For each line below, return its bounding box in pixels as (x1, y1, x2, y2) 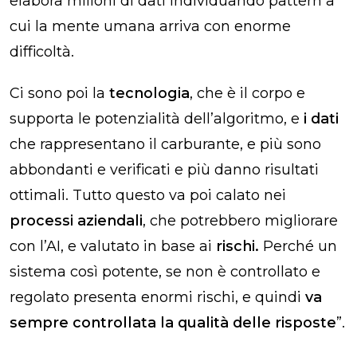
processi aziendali (10, 211, 143, 229)
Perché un (263, 237, 337, 255)
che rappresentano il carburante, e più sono (10, 135, 321, 153)
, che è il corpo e (190, 84, 305, 102)
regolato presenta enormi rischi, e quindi (10, 288, 305, 306)
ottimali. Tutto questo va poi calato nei (10, 186, 286, 204)
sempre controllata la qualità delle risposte (10, 313, 336, 331)
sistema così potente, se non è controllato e (10, 262, 320, 280)
